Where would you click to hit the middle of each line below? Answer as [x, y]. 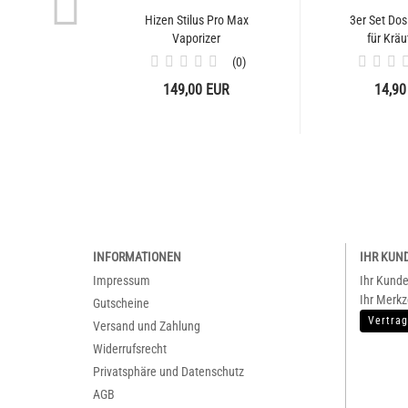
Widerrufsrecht [130, 349]
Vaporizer [196, 38]
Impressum [122, 280]
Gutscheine [121, 303]
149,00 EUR [196, 90]
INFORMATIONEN [137, 257]
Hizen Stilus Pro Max [196, 20]
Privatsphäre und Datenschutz [168, 372]
